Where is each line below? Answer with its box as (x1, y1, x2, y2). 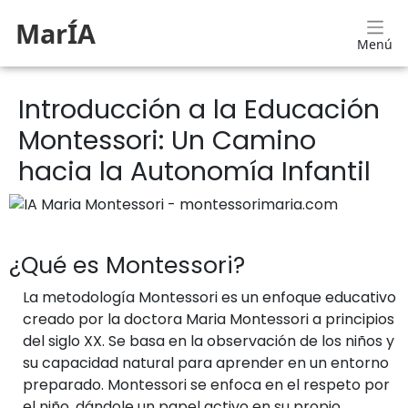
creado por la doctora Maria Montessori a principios (23, 309, 394, 330)
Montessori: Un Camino (18, 122, 316, 158)
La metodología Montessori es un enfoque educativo (23, 287, 396, 308)
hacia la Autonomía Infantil (18, 153, 371, 189)
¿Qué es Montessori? (9, 250, 245, 281)
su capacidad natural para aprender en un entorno (23, 352, 389, 373)
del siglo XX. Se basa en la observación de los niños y (23, 331, 394, 352)
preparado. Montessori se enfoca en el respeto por (23, 374, 390, 395)
